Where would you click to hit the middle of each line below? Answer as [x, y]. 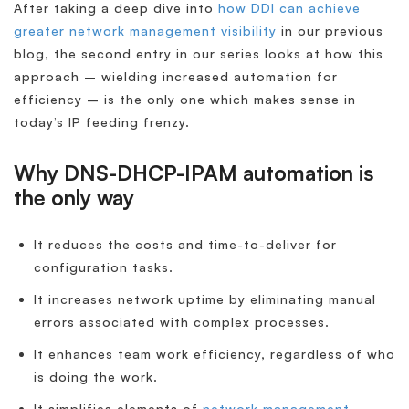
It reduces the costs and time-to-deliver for [185, 244]
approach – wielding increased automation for [176, 76]
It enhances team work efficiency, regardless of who [215, 353]
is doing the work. [96, 376]
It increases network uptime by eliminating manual [205, 299]
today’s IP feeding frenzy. [102, 121]
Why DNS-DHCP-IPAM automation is [194, 173]
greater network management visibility [145, 30]
